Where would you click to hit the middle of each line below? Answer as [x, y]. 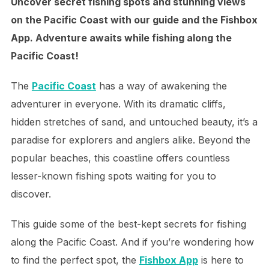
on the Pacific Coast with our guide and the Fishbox [134, 20]
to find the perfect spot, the [75, 260]
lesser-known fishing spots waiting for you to [113, 176]
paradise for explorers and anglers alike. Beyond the [130, 140]
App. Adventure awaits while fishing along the [121, 38]
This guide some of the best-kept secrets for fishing [128, 224]
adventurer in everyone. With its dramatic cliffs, [118, 104]
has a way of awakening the [161, 86]
